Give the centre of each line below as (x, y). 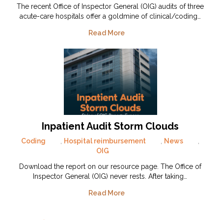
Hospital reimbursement (105, 141)
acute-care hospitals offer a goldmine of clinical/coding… (110, 16)
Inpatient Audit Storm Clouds (110, 126)
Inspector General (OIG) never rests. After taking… (110, 177)
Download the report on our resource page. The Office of (110, 167)
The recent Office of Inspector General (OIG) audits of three (110, 7)
